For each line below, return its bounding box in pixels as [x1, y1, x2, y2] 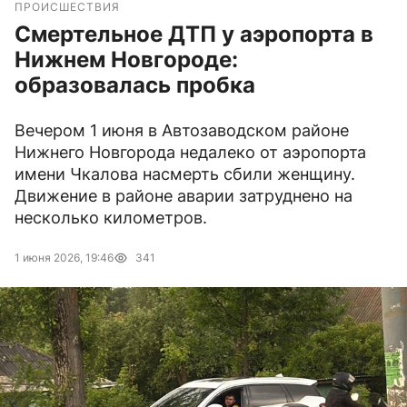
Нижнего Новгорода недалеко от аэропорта [15, 143, 366, 163]
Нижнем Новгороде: [15, 46, 238, 74]
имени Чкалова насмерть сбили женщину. [15, 164, 355, 184]
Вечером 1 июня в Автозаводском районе [15, 121, 349, 141]
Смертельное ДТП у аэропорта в [15, 21, 373, 48]
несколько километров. [15, 208, 207, 228]
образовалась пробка [15, 72, 255, 99]
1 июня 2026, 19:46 [15, 251, 114, 265]
